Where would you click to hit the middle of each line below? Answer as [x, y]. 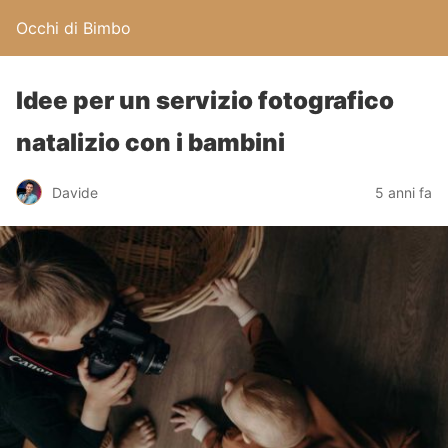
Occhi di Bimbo [73, 28]
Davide [75, 192]
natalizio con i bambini [150, 142]
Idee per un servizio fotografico [205, 100]
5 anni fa [403, 192]
